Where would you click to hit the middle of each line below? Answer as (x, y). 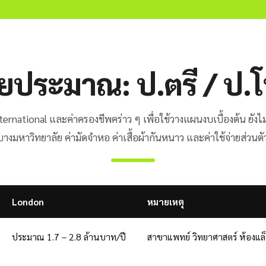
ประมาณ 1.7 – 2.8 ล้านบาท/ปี (69, 237)
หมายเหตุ (165, 202)
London (28, 202)
